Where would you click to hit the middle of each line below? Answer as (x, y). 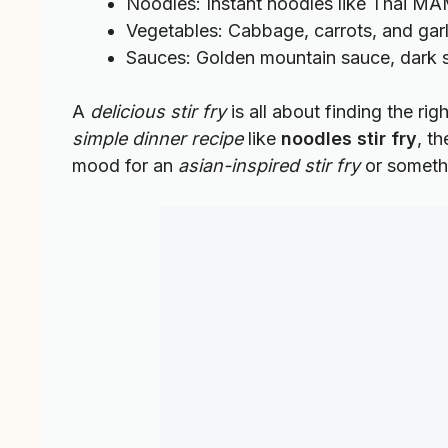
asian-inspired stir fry (269, 166)
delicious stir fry (158, 112)
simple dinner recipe (157, 139)
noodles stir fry (349, 139)
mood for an (125, 166)
